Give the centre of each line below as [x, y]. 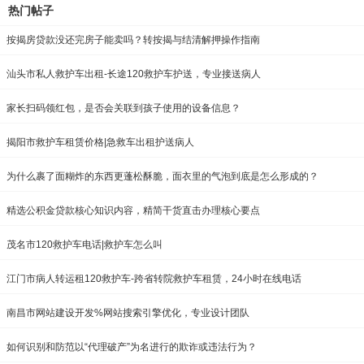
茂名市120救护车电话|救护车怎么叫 [84, 245]
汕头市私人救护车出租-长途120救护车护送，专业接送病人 [134, 74]
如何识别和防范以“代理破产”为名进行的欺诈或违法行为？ [132, 347]
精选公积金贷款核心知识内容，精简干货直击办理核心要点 [133, 211]
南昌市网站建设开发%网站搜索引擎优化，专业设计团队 [128, 313]
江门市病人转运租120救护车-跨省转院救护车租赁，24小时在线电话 [154, 279]
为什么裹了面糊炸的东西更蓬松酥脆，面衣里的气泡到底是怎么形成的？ [162, 177]
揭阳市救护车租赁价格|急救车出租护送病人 [100, 143]
